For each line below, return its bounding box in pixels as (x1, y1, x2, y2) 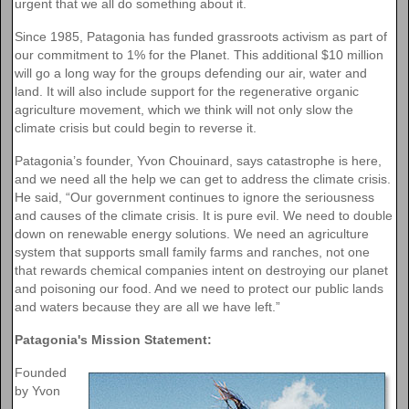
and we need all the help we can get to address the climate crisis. (15, 171, 391, 186)
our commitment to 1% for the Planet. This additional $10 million (15, 47, 383, 62)
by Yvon (15, 383, 60, 398)
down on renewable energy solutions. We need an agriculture (15, 225, 369, 241)
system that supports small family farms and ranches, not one (15, 244, 370, 259)
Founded (15, 364, 67, 380)
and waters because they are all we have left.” (15, 299, 280, 314)
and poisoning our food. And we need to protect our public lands (15, 280, 383, 296)
